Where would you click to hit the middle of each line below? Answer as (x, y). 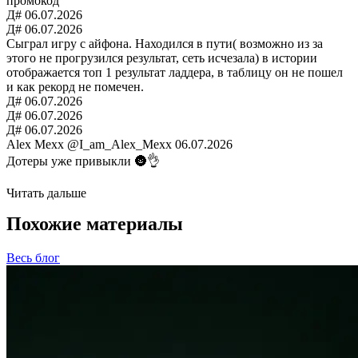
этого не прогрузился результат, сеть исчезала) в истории (162, 58)
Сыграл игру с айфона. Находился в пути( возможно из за (165, 44)
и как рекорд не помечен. (75, 87)
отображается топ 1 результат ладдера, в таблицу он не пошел (175, 73)
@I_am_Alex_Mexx (119, 145)
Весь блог (33, 258)
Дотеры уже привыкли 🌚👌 (83, 161)
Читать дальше (46, 193)
